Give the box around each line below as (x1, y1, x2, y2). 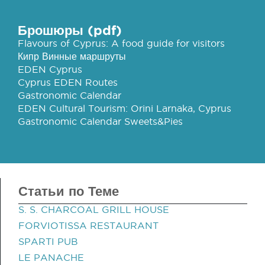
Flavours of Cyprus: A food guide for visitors (18, 38, 225, 49)
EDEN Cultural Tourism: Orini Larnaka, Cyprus (18, 103, 231, 114)
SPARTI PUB (18, 236, 78, 247)
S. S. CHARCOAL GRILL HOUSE (18, 204, 169, 215)
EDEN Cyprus (18, 64, 82, 75)
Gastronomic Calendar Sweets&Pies (18, 116, 183, 127)
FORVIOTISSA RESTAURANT (18, 220, 159, 231)
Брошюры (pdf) (18, 22, 122, 37)
